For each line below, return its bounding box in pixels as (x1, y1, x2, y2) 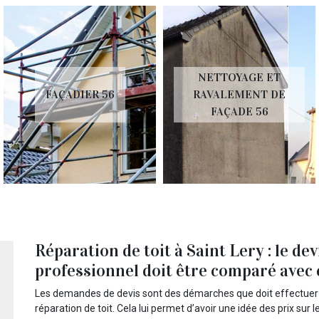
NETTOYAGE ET (198, 70, 281, 84)
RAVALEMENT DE (193, 88, 286, 101)
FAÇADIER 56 (45, 88, 115, 101)
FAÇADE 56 (210, 105, 268, 118)
